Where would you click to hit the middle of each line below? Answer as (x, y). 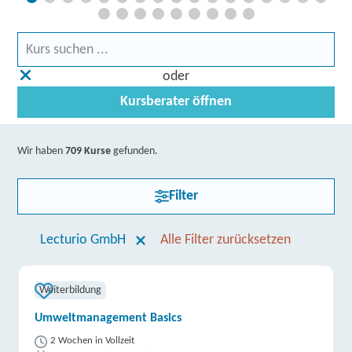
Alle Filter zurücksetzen (225, 240)
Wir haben (42, 151)
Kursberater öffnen (176, 102)
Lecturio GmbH (82, 240)
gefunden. (135, 151)
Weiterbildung (71, 290)
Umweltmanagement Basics (108, 318)
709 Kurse (88, 151)
